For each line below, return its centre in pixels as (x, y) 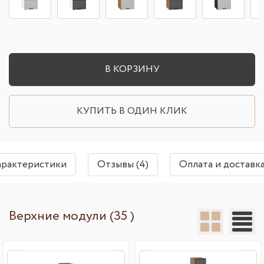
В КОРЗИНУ (132, 69)
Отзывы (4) (123, 164)
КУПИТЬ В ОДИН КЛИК (132, 111)
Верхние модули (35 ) (72, 216)
